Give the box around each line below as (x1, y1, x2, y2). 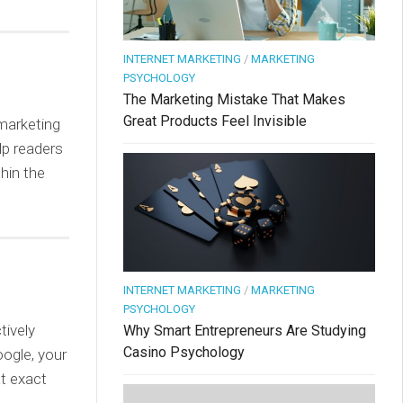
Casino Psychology (123, 344, 245, 362)
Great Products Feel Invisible (123, 112, 307, 130)
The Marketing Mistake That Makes (123, 91, 345, 109)
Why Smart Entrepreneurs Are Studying (123, 322, 366, 340)
